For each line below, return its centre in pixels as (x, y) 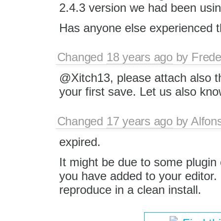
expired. (80, 142)
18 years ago (139, 57)
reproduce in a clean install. (130, 189)
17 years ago (139, 121)
